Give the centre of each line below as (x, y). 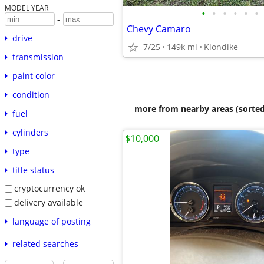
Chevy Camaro (159, 29)
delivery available (48, 202)
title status (33, 170)
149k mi (182, 47)
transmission (38, 57)
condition (31, 95)
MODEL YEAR (26, 8)
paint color (33, 76)
